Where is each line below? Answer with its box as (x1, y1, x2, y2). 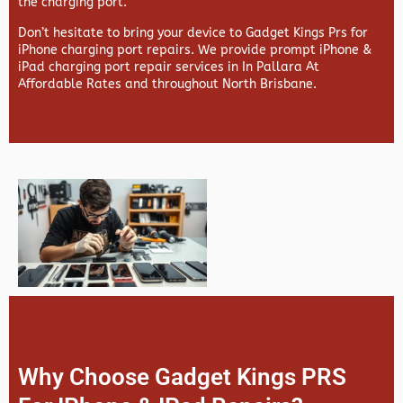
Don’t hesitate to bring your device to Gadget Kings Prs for (18, 25, 368, 41)
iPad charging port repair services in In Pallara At (18, 59, 319, 76)
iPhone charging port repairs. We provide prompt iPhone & (18, 42, 372, 58)
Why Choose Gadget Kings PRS (18, 363, 346, 391)
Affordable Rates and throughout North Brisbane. (18, 76, 317, 93)
